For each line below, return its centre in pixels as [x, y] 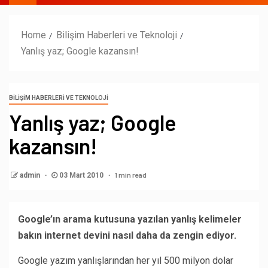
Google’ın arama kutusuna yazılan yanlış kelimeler [130, 219]
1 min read [131, 174]
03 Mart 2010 [81, 175]
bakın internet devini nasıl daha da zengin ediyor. [127, 235]
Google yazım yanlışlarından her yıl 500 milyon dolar [126, 260]
